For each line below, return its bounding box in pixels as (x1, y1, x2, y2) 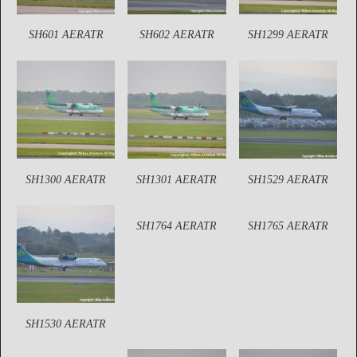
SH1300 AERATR (25, 173, 107, 186)
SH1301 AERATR (136, 173, 218, 186)
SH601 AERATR (28, 29, 104, 41)
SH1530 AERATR (25, 317, 107, 330)
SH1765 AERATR (247, 219, 328, 232)
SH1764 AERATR (136, 219, 218, 232)
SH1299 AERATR (247, 29, 328, 41)
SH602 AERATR (139, 29, 214, 41)
